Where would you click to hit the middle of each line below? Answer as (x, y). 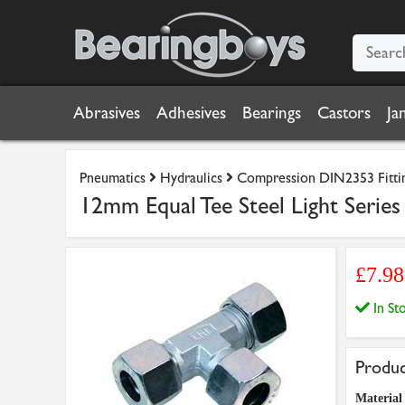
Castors (344, 113)
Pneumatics (113, 178)
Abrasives (107, 113)
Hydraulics (191, 178)
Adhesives (191, 113)
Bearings (272, 113)
